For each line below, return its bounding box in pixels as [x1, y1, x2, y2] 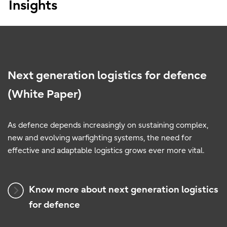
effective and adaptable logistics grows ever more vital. [8, 145, 208, 155]
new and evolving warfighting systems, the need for [8, 133, 192, 142]
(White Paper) [8, 87, 82, 101]
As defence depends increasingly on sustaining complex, [8, 120, 208, 130]
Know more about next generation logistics [29, 184, 218, 195]
